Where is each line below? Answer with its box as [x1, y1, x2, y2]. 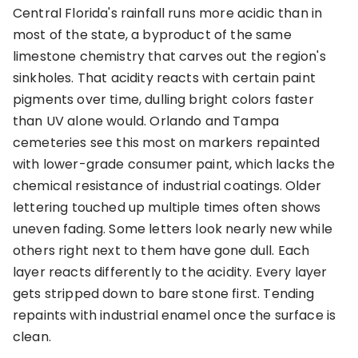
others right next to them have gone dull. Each [13, 241, 310, 261]
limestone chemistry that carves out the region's [13, 47, 326, 66]
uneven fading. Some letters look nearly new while [13, 220, 332, 239]
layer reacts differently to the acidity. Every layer [13, 263, 328, 282]
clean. [13, 328, 51, 347]
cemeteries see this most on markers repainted [13, 133, 320, 153]
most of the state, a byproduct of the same [13, 26, 292, 45]
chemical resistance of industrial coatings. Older [13, 177, 321, 196]
